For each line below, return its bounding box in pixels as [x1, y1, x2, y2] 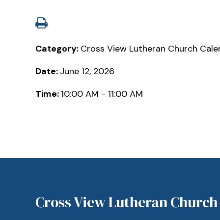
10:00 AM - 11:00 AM [61, 87, 143, 100]
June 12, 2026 [60, 65, 114, 77]
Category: [35, 42, 81, 55]
